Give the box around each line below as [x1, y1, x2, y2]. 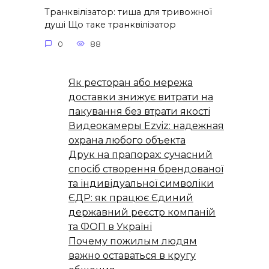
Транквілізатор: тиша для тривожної [44, 7, 212, 17]
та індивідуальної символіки [68, 178, 214, 190]
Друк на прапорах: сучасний [68, 149, 213, 161]
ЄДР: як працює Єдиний [68, 192, 193, 204]
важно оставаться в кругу [68, 250, 196, 262]
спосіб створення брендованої [68, 163, 223, 175]
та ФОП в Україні [68, 221, 152, 233]
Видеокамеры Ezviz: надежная [68, 120, 224, 132]
